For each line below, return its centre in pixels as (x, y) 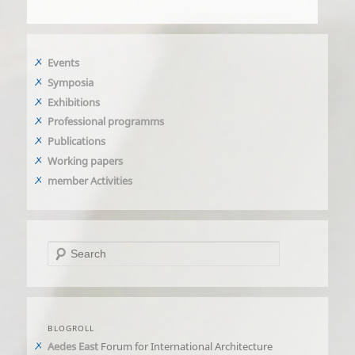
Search (64, 249)
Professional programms (106, 122)
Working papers (86, 161)
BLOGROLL (71, 328)
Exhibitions (74, 102)
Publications (77, 141)
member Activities (90, 181)
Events (64, 62)
